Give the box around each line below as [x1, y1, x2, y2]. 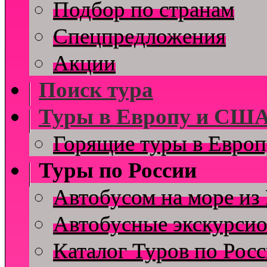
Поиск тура [39, 77, 153, 102]
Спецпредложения [53, 23, 226, 48]
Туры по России [39, 157, 197, 182]
